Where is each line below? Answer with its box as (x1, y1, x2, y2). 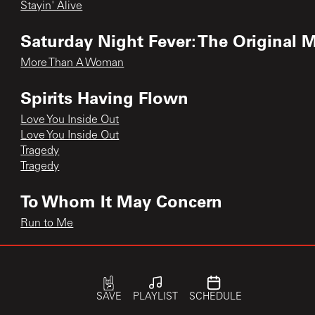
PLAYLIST (132, 292, 178, 302)
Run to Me (20, 217, 74, 229)
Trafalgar (20, 246, 89, 269)
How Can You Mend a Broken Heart (20, 274, 197, 286)
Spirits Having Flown (20, 86, 189, 108)
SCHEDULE (188, 292, 242, 302)
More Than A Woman (20, 57, 124, 69)
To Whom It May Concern (20, 189, 223, 212)
